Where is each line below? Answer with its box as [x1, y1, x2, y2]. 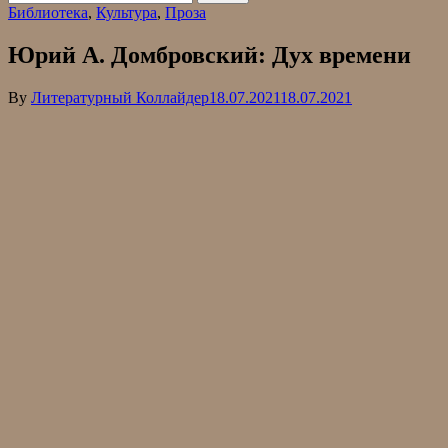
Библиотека [8, 3, 88, 21]
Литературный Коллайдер [31, 88, 209, 106]
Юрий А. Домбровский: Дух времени [8, 41, 411, 68]
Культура [96, 3, 157, 21]
